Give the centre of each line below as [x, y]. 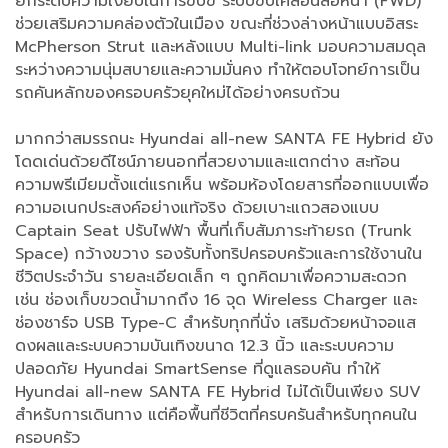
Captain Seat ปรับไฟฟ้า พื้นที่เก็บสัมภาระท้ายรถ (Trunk [213, 230]
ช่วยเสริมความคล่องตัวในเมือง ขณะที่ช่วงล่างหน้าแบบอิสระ [216, 23]
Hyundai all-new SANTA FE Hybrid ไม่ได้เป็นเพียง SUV [218, 391]
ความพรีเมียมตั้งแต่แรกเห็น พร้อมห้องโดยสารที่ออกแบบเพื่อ [222, 184]
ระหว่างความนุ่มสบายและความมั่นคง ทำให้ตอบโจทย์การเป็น [217, 69]
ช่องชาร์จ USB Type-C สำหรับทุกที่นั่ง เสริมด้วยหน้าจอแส [215, 322]
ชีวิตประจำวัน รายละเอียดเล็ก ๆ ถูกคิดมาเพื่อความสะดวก [211, 276]
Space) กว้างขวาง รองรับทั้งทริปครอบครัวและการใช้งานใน [218, 253]
